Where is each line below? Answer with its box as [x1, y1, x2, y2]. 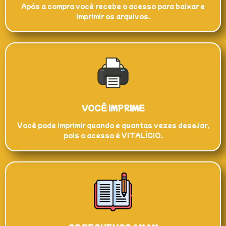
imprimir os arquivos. [76, 11, 150, 20]
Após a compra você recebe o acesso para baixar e [21, 1, 205, 10]
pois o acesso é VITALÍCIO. [63, 131, 163, 140]
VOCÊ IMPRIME [81, 103, 145, 114]
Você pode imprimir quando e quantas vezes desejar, [17, 121, 209, 130]
